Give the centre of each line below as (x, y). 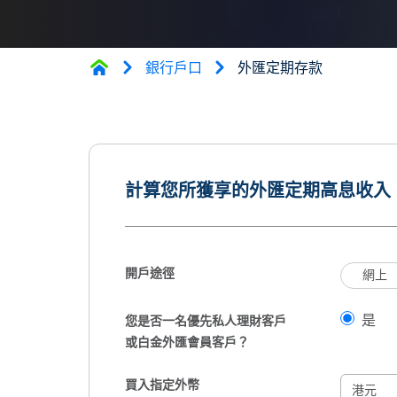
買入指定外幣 (162, 385)
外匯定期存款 (280, 68)
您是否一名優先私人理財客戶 (206, 321)
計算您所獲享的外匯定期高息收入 (258, 192)
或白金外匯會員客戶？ (187, 343)
